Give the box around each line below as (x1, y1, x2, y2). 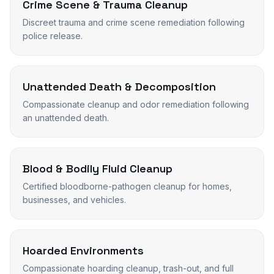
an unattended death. (23, 113, 109, 123)
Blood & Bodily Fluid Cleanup (23, 161, 172, 176)
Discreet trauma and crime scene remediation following (23, 17, 245, 28)
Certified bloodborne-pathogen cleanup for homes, (23, 181, 232, 191)
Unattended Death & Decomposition (23, 80, 216, 94)
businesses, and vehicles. (23, 194, 126, 205)
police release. (23, 31, 83, 41)
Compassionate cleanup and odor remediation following (23, 99, 249, 109)
